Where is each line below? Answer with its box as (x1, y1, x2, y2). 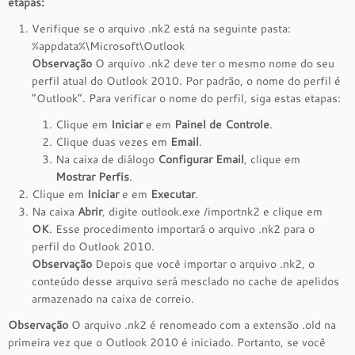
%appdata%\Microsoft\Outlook (32, 38, 185, 54)
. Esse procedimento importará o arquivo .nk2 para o (49, 221, 315, 237)
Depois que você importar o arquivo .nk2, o (92, 256, 315, 272)
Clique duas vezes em (55, 134, 170, 150)
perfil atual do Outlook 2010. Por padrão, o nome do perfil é (32, 73, 341, 89)
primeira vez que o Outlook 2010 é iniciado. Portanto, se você (8, 334, 326, 350)
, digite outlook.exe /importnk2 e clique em (102, 204, 323, 219)
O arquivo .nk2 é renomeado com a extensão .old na (68, 317, 336, 333)
